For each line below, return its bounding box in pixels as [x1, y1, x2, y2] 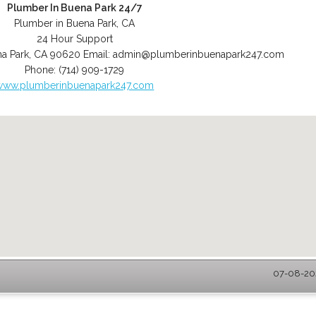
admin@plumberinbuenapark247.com [112, 49, 284, 60]
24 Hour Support [36, 33, 113, 44]
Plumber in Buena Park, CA [14, 18, 135, 29]
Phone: [25, 64, 59, 75]
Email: [83, 49, 113, 60]
